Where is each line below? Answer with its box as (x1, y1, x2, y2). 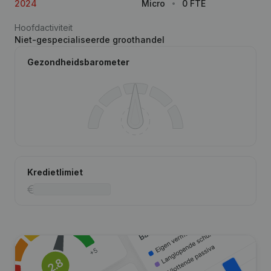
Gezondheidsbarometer (27, 57, 129, 67)
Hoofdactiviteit (15, 22, 73, 33)
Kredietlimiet (27, 167, 83, 177)
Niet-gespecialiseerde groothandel (15, 34, 165, 45)
